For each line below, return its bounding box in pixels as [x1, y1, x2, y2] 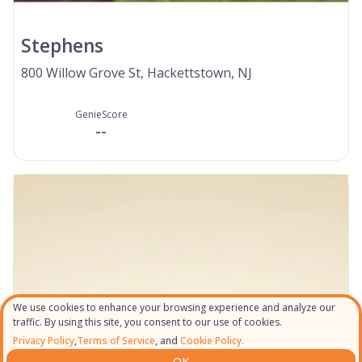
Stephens [21, 33, 103, 58]
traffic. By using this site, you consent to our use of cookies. [13, 315, 282, 329]
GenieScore [74, 107, 128, 120]
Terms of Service [77, 334, 155, 347]
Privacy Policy [13, 334, 74, 347]
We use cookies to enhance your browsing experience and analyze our [13, 301, 335, 314]
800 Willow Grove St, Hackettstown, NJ [21, 64, 252, 82]
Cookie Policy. [178, 334, 244, 347]
